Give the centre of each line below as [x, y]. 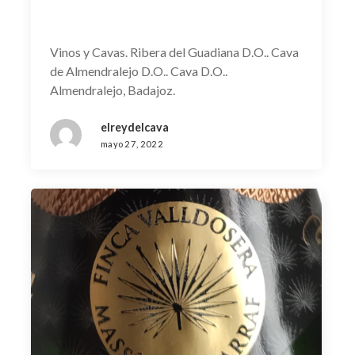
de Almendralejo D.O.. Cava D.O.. [138, 71]
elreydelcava [134, 127]
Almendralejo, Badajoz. [112, 90]
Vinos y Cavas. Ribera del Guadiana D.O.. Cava [174, 52]
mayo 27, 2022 [132, 143]
